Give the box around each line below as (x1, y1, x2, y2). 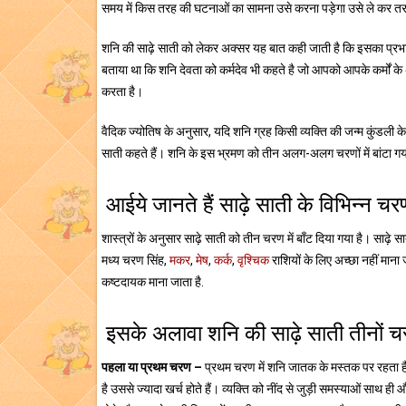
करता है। (101, 84, 143, 99)
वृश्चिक (237, 253, 269, 267)
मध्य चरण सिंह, (101, 253, 169, 267)
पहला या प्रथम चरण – (101, 360, 205, 374)
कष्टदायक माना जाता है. (101, 275, 204, 289)
